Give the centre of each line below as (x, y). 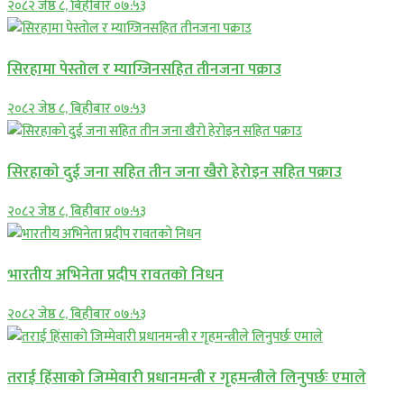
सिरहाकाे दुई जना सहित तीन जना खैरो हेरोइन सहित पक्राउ (174, 171)
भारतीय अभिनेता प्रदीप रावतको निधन (115, 274)
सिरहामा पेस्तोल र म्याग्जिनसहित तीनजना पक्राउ (144, 69)
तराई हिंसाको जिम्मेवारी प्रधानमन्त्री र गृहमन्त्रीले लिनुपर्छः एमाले (187, 377)
